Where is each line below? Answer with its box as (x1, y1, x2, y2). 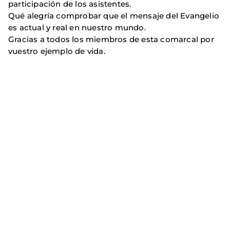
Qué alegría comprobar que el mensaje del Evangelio (8, 11, 220, 21)
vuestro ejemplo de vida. (8, 46, 105, 56)
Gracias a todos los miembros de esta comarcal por (8, 34, 214, 45)
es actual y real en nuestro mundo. (8, 23, 146, 33)
